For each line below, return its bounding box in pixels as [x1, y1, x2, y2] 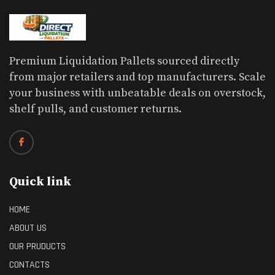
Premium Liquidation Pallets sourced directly [9, 54, 239, 69]
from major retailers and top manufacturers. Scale [9, 70, 266, 85]
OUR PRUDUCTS [9, 240, 66, 254]
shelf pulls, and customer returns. [9, 102, 182, 117]
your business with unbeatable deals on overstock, [9, 86, 266, 101]
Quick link [9, 174, 71, 190]
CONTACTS [9, 258, 50, 272]
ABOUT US [9, 222, 47, 235]
